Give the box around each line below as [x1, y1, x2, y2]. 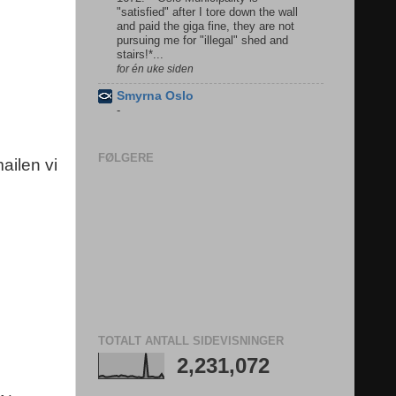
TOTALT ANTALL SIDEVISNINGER [98, 333, 284, 347]
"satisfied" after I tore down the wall [117, 5, 298, 19]
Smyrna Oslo [117, 88, 194, 103]
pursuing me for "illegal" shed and [117, 34, 288, 47]
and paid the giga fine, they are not [117, 19, 294, 33]
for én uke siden [117, 63, 194, 75]
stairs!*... [117, 48, 164, 61]
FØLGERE [98, 151, 154, 165]
